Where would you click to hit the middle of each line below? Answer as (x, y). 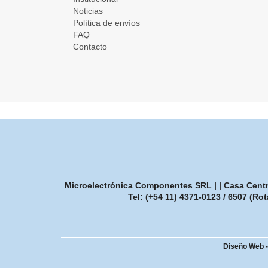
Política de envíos (106, 23)
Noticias (88, 11)
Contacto (90, 47)
